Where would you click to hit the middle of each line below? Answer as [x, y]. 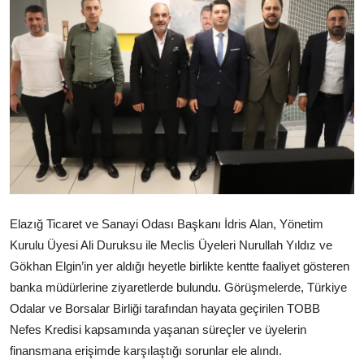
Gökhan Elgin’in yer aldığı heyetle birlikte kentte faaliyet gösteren [180, 266]
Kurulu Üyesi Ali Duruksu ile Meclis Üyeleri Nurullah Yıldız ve [171, 245]
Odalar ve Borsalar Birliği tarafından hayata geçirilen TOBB [165, 309]
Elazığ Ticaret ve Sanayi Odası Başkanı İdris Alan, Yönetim [167, 224]
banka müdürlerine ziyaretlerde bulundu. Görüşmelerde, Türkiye [178, 288]
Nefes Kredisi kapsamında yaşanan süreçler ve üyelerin [158, 330]
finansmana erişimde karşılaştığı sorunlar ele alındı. [146, 351]
